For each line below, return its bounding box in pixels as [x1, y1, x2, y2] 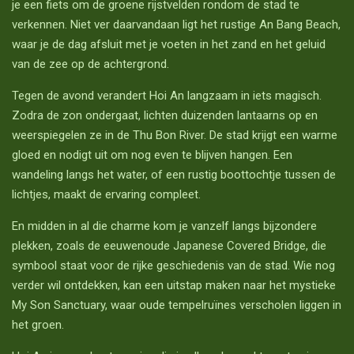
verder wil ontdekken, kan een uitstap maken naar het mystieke [12, 278, 336, 292]
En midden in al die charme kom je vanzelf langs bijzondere [12, 219, 317, 233]
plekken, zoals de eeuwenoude [12, 239, 173, 253]
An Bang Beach [259, 17, 338, 32]
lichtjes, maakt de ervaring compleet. [12, 187, 201, 201]
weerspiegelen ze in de [12, 128, 133, 142]
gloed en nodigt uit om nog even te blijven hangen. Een [12, 148, 292, 162]
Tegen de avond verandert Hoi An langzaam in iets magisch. [12, 88, 322, 103]
